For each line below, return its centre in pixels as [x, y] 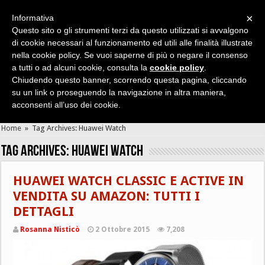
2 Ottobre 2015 [123, 230]
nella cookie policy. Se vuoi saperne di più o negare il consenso [130, 55]
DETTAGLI [44, 211]
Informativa [33, 18]
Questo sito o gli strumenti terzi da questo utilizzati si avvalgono [130, 30]
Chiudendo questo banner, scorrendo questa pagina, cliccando [129, 80]
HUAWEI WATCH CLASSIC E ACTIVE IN [129, 181]
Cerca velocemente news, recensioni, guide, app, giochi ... [159, 60]
